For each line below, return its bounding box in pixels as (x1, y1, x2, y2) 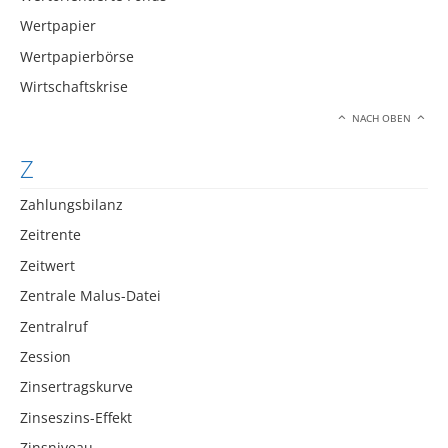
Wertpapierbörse (20, 46, 134, 66)
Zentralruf (20, 316, 88, 336)
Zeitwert (20, 255, 75, 275)
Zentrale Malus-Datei (20, 286, 161, 306)
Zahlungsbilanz (20, 194, 123, 214)
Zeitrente (20, 225, 81, 245)
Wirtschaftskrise (20, 76, 128, 96)
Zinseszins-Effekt (20, 407, 132, 427)
